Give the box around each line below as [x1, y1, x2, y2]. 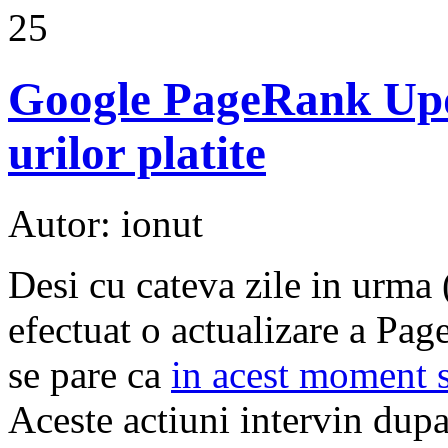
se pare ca [8, 353, 171, 397]
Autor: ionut [8, 202, 203, 246]
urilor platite [8, 126, 266, 179]
